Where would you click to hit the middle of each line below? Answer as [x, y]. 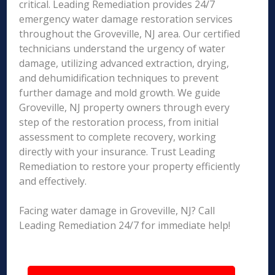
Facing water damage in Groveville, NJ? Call [117, 211]
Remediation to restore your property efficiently [130, 166]
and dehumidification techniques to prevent [119, 78]
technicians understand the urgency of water [122, 48]
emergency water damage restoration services [126, 19]
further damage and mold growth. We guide [120, 93]
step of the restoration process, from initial [119, 122]
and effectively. [53, 181]
